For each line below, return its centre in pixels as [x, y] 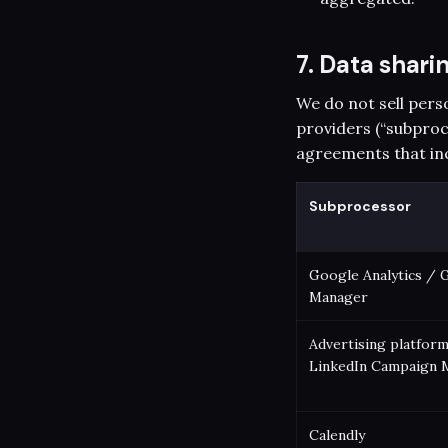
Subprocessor [360, 205]
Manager [338, 296]
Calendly [337, 434]
